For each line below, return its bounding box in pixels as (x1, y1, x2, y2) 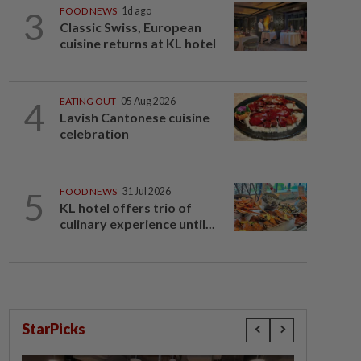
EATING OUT (59, 95, 116, 107)
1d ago (121, 5, 151, 17)
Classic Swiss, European (59, 19, 201, 35)
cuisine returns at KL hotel (59, 35, 216, 51)
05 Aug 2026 (120, 95, 176, 107)
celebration (59, 126, 129, 141)
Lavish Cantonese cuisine (59, 110, 210, 125)
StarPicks (22, 320, 85, 338)
